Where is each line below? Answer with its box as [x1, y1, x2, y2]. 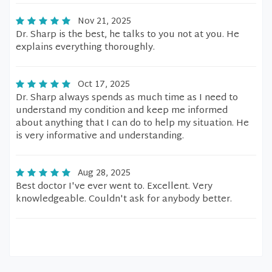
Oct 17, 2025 [78, 77, 130, 92]
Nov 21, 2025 [78, 14, 131, 29]
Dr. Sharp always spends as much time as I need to [16, 90, 238, 106]
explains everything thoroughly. [16, 39, 155, 56]
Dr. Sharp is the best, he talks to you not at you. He [16, 27, 239, 43]
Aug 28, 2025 [78, 166, 131, 181]
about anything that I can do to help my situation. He [16, 115, 249, 132]
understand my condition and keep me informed [16, 103, 228, 119]
